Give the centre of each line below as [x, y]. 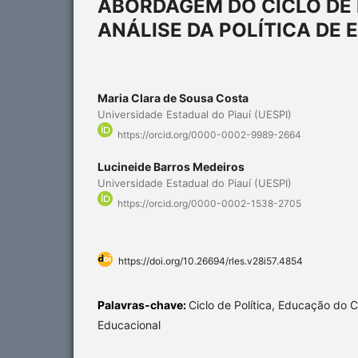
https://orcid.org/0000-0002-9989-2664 [209, 135]
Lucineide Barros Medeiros [171, 167]
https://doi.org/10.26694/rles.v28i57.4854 [211, 261]
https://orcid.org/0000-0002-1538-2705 [209, 204]
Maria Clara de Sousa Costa [173, 97]
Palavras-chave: [143, 305]
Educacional [129, 325]
